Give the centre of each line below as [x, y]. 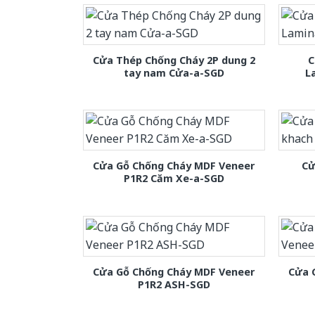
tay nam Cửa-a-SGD [174, 73]
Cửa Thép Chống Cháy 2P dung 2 [174, 60]
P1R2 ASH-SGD [174, 284]
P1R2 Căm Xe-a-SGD [174, 179]
